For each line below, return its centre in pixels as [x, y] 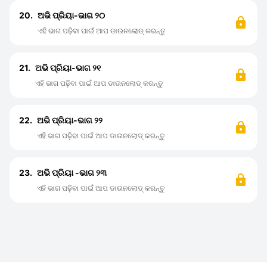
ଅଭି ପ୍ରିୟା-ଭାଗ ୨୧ [68, 68]
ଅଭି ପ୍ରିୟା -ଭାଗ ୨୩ [72, 173]
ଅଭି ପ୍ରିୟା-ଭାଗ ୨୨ [70, 120]
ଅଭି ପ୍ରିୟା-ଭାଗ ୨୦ [71, 15]
